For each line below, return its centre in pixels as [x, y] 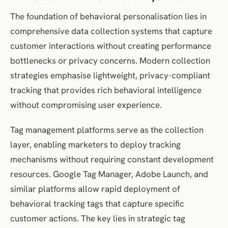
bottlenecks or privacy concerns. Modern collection [110, 60]
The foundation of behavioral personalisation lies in [108, 16]
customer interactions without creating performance [111, 46]
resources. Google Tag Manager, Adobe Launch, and [109, 174]
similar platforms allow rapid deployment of [95, 189]
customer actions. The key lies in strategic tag [98, 218]
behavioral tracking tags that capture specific [97, 203]
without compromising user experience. [86, 105]
